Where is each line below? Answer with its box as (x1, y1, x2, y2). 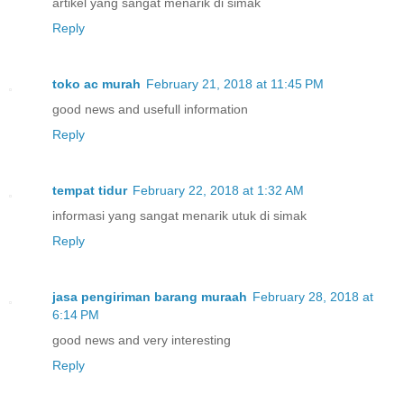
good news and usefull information (52, 101, 248, 116)
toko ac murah (52, 76, 141, 91)
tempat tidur (52, 182, 127, 197)
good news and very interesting (52, 332, 231, 347)
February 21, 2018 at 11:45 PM (146, 76, 324, 91)
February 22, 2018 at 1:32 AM (133, 182, 304, 197)
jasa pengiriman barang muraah (52, 289, 247, 304)
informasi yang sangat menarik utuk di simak (52, 207, 307, 223)
